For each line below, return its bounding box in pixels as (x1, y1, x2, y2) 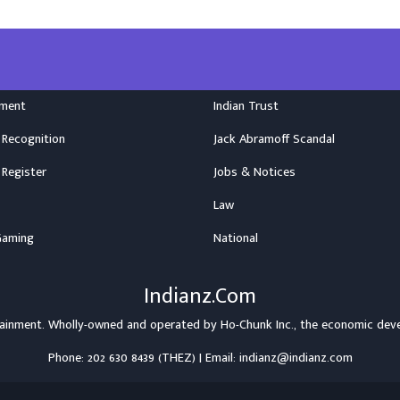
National (213, 228, 258, 250)
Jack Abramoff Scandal (213, 129, 335, 151)
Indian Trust (213, 96, 279, 118)
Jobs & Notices (213, 162, 296, 184)
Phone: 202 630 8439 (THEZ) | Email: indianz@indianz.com (47, 347, 353, 370)
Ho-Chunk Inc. (221, 314, 294, 337)
